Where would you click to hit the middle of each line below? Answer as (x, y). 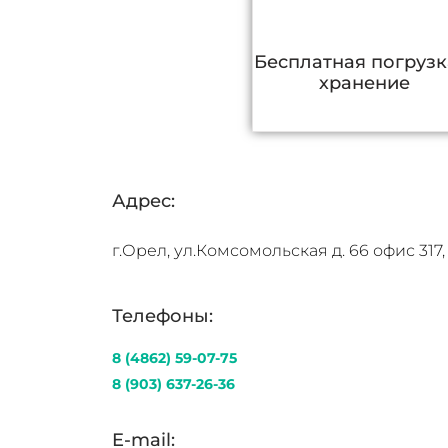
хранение (365, 82)
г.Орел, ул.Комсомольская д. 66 (242, 250)
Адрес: (143, 200)
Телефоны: (162, 315)
